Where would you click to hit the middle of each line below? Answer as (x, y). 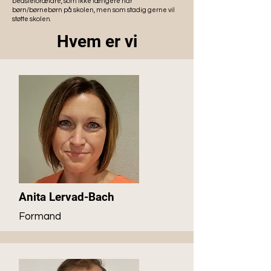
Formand (40, 217)
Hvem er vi (97, 41)
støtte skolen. (32, 19)
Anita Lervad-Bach (67, 197)
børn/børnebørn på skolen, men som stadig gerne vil (93, 10)
